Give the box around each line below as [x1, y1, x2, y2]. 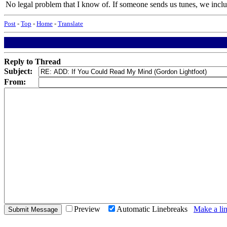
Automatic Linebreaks [117, 205, 194, 213]
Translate [58, 20, 83, 27]
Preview [74, 205, 106, 213]
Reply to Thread [4, 57, 61, 66]
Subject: [4, 67, 32, 75]
